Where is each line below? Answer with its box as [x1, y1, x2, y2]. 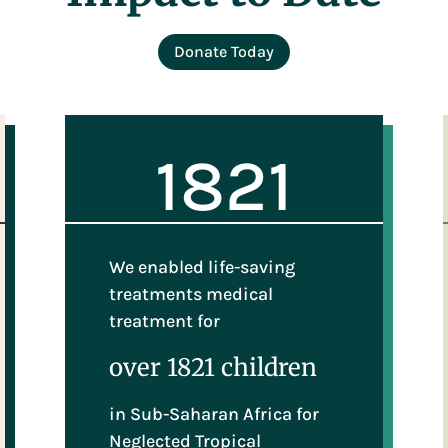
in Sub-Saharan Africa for [109, 402, 320, 425]
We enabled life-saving [109, 255, 296, 278]
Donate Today [174, 42, 274, 62]
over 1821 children [109, 351, 318, 383]
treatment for [109, 309, 221, 332]
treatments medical [109, 282, 274, 305]
